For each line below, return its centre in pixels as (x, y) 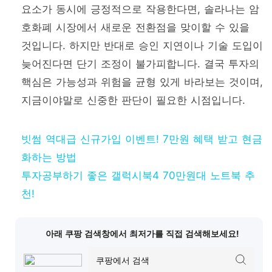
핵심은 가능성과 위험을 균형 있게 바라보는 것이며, (142, 82)
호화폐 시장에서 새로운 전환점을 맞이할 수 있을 (135, 27)
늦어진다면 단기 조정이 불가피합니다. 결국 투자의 (140, 63)
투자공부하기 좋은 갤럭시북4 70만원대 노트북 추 (138, 175)
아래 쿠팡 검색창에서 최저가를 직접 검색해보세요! (142, 233)
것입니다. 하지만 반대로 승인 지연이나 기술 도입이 (142, 45)
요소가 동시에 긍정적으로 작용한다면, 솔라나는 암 (140, 9)
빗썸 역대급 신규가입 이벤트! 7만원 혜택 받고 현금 (142, 139)
